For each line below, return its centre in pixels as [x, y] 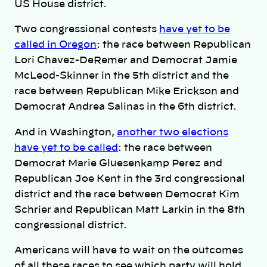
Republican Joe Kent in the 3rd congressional [130, 178]
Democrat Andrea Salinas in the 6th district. [127, 107]
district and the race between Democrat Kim [127, 194]
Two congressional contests [87, 30]
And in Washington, [66, 132]
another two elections [173, 132]
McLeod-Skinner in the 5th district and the [122, 76]
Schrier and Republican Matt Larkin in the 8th [130, 209]
